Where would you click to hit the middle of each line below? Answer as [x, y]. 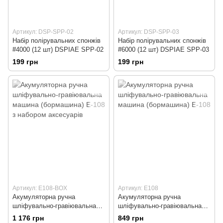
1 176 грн [28, 218]
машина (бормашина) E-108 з [56, 215]
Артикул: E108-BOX [40, 188]
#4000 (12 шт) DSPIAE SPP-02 [58, 49]
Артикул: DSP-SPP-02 [43, 32]
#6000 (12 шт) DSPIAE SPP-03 [164, 49]
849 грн [131, 218]
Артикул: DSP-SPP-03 [149, 32]
